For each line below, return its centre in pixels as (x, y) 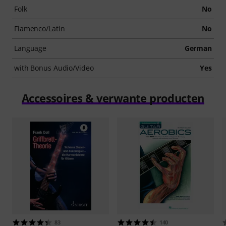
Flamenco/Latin (40, 29)
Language (31, 48)
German (198, 48)
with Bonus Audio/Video (54, 68)
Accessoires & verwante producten (113, 98)
